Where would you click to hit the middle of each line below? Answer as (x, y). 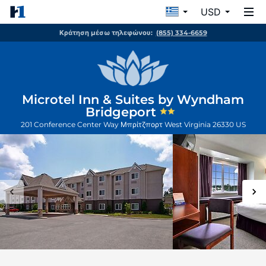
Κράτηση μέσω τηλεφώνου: (106, 33)
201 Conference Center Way (70, 124)
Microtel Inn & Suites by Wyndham (133, 99)
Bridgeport (123, 112)
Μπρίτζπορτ (142, 124)
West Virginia (188, 124)
